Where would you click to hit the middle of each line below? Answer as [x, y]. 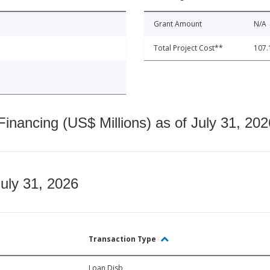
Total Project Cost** [188, 48]
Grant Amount [178, 24]
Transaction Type [123, 239]
